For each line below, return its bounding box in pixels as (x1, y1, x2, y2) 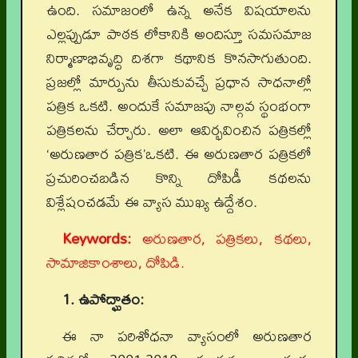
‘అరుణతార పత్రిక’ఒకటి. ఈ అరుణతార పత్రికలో (46, 139, 312, 169)
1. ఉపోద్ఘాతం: (62, 284, 144, 314)
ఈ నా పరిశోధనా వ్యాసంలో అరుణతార (62, 321, 312, 351)
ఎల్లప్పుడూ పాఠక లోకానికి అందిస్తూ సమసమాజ (46, 19, 312, 49)
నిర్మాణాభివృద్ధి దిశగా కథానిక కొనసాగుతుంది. (46, 43, 312, 73)
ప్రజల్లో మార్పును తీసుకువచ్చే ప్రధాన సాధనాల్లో (46, 67, 312, 97)
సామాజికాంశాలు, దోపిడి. (46, 248, 185, 277)
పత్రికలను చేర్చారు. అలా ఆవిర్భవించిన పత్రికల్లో (46, 115, 312, 145)
